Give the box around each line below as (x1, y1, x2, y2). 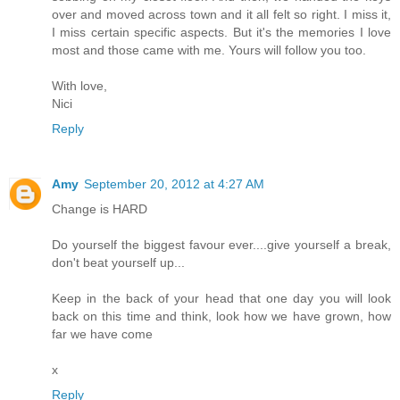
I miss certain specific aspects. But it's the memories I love (52, 25, 391, 40)
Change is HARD (52, 202, 147, 217)
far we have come (52, 327, 153, 342)
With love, (52, 79, 107, 94)
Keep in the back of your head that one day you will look (52, 291, 391, 306)
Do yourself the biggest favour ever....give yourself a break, (52, 237, 391, 253)
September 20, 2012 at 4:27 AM (84, 177, 264, 192)
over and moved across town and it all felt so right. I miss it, (52, 7, 391, 22)
